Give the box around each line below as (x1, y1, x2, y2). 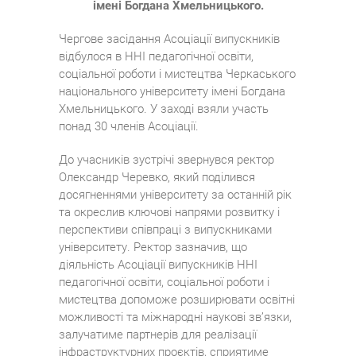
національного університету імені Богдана (59, 84, 285, 99)
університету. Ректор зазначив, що (59, 240, 247, 255)
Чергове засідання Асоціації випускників (59, 32, 280, 47)
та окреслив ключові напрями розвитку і (59, 205, 280, 220)
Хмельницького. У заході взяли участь (59, 102, 269, 117)
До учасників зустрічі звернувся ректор (59, 153, 274, 168)
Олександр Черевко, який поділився (59, 170, 255, 185)
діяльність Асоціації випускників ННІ (59, 257, 257, 273)
